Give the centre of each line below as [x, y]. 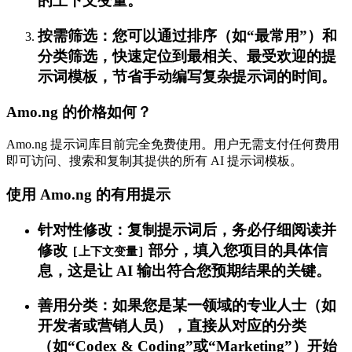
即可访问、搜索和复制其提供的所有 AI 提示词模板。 [154, 161]
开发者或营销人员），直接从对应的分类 [172, 326]
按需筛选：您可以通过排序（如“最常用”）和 [187, 35]
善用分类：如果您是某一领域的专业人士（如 [187, 306]
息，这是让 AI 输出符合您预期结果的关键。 [184, 270]
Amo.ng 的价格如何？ [79, 112]
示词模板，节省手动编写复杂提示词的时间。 [187, 76]
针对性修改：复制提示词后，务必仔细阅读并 [187, 229]
